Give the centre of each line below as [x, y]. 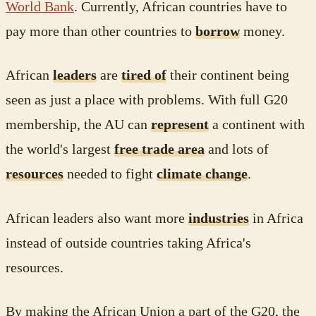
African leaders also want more [97, 218]
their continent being [228, 75]
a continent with [257, 125]
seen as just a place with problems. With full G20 [147, 100]
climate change [202, 174]
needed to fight [110, 174]
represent [180, 125]
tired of [144, 75]
